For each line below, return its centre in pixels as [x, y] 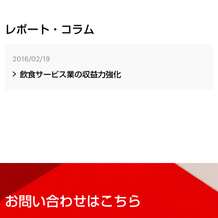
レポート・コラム [50, 29]
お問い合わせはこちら [73, 201]
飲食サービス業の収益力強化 [71, 74]
